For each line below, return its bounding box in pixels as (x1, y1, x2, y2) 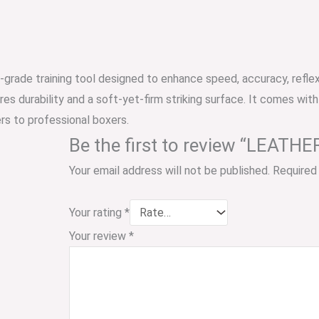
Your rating (69, 205, 125, 219)
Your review (69, 229, 129, 243)
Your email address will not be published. (69, 164, 270, 177)
